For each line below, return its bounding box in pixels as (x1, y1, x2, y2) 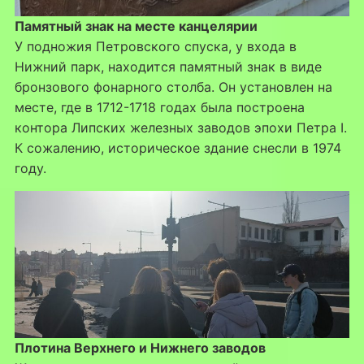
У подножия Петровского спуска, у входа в (14, 38, 297, 55)
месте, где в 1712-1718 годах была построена (14, 99, 305, 116)
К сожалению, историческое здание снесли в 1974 (14, 140, 341, 157)
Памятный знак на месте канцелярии (14, 18, 258, 35)
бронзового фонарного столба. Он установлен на (14, 79, 332, 96)
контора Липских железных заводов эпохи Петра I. (14, 119, 347, 136)
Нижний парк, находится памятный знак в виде (14, 58, 322, 76)
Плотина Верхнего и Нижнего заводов (14, 340, 266, 357)
